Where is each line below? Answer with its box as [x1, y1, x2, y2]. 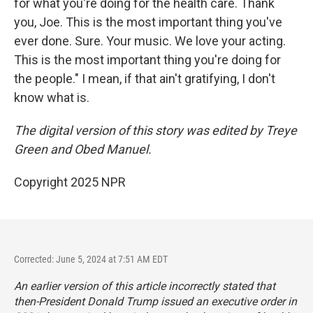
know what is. [14, 90, 89, 105]
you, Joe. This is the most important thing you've [14, 15, 282, 29]
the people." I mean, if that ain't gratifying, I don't [14, 71, 275, 86]
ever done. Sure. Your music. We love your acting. [14, 34, 286, 48]
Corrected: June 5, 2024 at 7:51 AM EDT [14, 254, 168, 265]
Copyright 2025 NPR [14, 175, 126, 189]
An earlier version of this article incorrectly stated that [14, 279, 275, 293]
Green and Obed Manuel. [14, 142, 152, 156]
